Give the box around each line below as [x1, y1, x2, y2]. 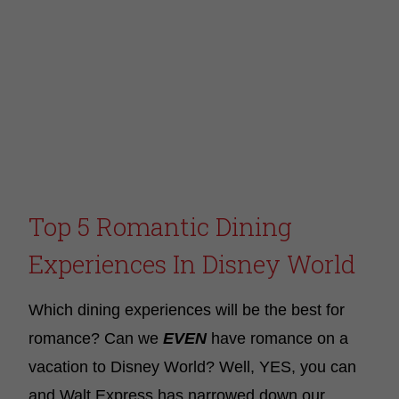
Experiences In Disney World [28, 248, 355, 281]
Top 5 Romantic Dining [28, 210, 292, 243]
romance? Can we [28, 330, 163, 347]
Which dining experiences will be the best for [28, 301, 345, 319]
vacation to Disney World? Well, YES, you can [28, 358, 356, 376]
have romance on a [211, 330, 348, 347]
